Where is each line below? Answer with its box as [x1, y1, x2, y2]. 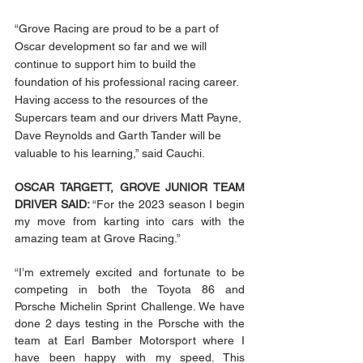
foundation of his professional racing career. [15, 75, 241, 89]
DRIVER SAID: [15, 198, 93, 211]
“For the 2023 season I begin [92, 198, 246, 211]
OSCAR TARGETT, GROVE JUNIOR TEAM [15, 181, 245, 194]
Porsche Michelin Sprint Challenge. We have [15, 300, 245, 314]
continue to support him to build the [15, 58, 199, 71]
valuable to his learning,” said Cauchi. [15, 147, 207, 160]
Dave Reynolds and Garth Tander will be [15, 129, 224, 143]
